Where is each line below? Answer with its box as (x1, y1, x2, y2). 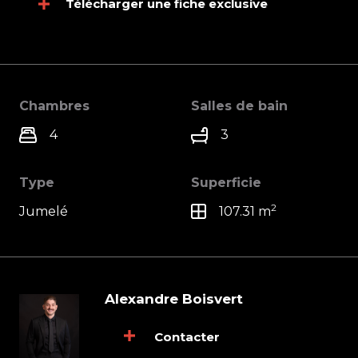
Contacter (154, 329, 220, 345)
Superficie (191, 174, 261, 190)
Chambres (19, 98, 89, 114)
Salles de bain (191, 98, 288, 114)
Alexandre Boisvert (105, 291, 243, 308)
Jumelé (19, 203, 68, 219)
